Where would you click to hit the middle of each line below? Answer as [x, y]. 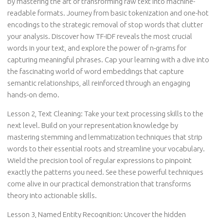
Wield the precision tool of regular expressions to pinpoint [100, 160]
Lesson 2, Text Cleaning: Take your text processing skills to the [105, 114]
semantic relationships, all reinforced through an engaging [99, 83]
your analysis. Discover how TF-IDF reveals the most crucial [100, 36]
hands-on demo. [33, 95]
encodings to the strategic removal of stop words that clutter [105, 25]
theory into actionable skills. [52, 195]
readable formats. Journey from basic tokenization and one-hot [108, 13]
